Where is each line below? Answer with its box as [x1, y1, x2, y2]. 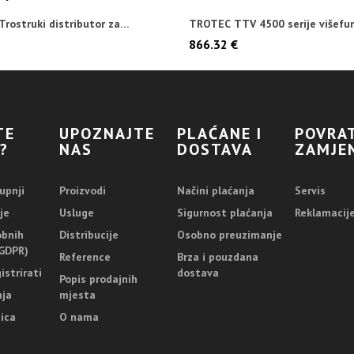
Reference [59, 250, 111, 264]
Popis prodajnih [59, 272, 138, 286]
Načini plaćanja [176, 183, 254, 198]
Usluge [59, 205, 95, 220]
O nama [59, 310, 100, 324]
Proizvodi [59, 183, 107, 198]
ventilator [189, 28, 242, 43]
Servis [294, 183, 326, 198]
